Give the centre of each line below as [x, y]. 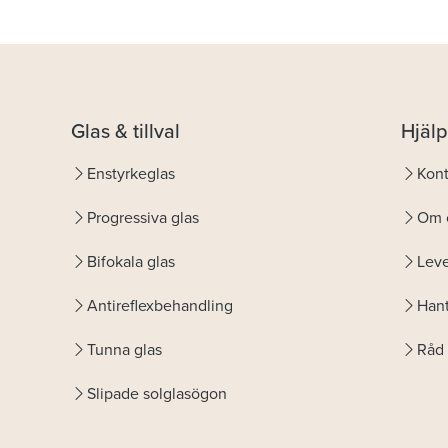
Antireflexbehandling [160, 305]
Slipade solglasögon [157, 393]
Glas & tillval [125, 131]
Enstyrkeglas [131, 173]
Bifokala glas [131, 261]
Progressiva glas [143, 217]
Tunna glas [124, 349]
